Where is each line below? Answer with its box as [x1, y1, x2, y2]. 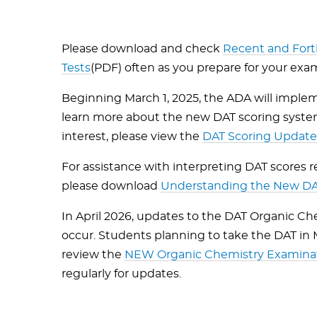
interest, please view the [62, 131, 202, 143]
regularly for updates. [62, 268, 181, 280]
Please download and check [62, 43, 223, 55]
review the [62, 249, 125, 261]
